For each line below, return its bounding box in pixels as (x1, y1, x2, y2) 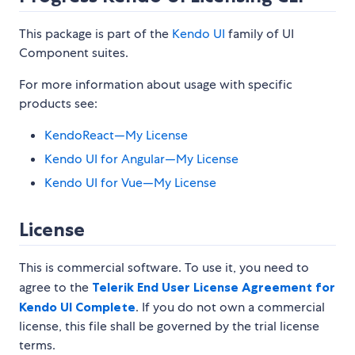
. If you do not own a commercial (136, 299, 325, 316)
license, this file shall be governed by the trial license (19, 318, 319, 335)
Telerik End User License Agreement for (92, 279, 335, 296)
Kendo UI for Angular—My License (44, 151, 239, 168)
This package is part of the (19, 25, 172, 43)
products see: (19, 95, 97, 113)
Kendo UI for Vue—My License (44, 174, 216, 192)
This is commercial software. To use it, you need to (19, 259, 309, 277)
